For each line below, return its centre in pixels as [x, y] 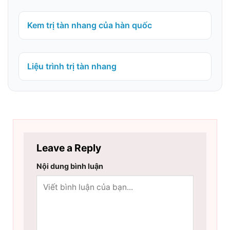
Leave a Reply [70, 148]
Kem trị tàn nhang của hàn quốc [90, 25]
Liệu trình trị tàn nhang [72, 66]
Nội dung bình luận [70, 166]
